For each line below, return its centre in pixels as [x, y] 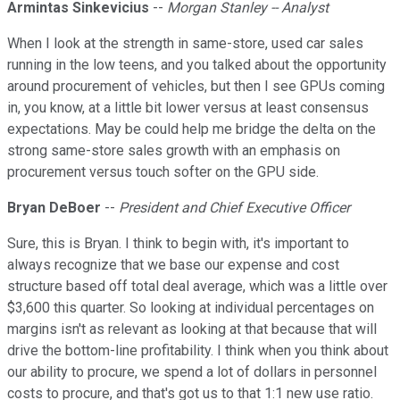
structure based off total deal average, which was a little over [197, 287]
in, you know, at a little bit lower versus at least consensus [188, 108]
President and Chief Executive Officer [234, 208]
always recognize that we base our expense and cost [173, 265]
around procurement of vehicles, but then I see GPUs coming [196, 87]
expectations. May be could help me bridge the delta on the [192, 129]
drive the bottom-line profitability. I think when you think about [198, 351]
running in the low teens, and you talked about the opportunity [197, 65]
